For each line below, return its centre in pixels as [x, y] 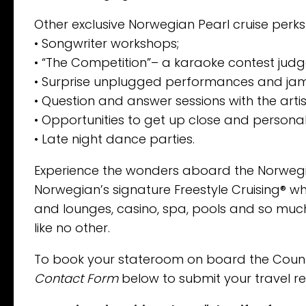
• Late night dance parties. [114, 139]
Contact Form [76, 279]
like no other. [72, 228]
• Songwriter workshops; [107, 44]
